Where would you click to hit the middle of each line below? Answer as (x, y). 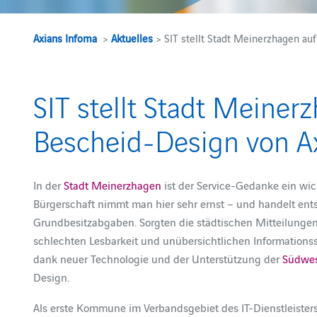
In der (49, 185)
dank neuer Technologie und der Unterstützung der (158, 258)
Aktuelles (132, 38)
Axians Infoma (65, 38)
